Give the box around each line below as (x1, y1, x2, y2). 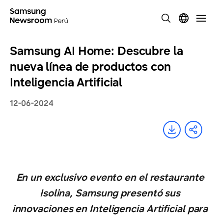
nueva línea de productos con (10, 59, 171, 74)
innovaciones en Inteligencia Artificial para (12, 203, 208, 215)
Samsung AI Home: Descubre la (10, 44, 183, 58)
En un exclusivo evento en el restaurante (16, 171, 204, 184)
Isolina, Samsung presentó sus (39, 187, 181, 199)
